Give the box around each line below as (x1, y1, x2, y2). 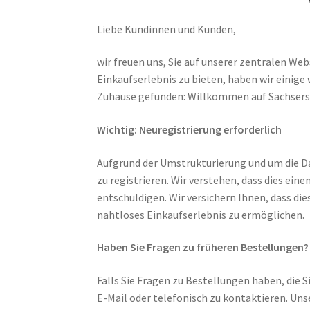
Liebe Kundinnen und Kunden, (97, 21, 237, 36)
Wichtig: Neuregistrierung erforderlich (97, 122, 282, 136)
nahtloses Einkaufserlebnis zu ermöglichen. (97, 207, 305, 221)
